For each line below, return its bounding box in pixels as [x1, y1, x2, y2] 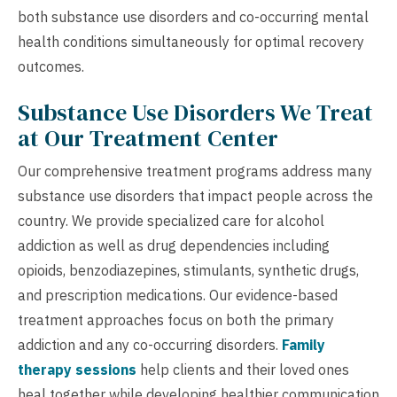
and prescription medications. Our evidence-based [18, 286, 338, 305]
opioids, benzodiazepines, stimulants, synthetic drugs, [18, 261, 359, 280]
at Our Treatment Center [18, 122, 278, 155]
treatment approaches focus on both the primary [18, 311, 334, 330]
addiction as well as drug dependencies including [18, 237, 330, 255]
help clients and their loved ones [136, 361, 349, 379]
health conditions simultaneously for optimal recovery [18, 33, 364, 51]
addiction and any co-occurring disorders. [18, 336, 282, 354]
